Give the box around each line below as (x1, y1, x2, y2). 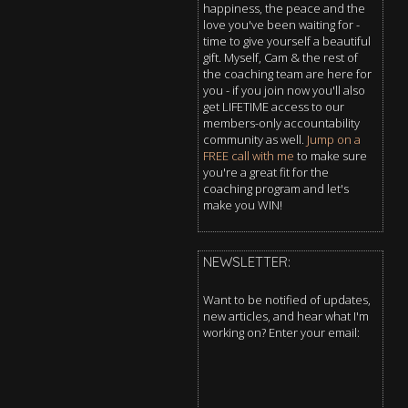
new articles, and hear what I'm (202, 307, 369, 324)
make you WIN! (202, 196, 282, 213)
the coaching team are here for (202, 65, 372, 82)
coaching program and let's (202, 179, 349, 197)
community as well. (202, 130, 307, 148)
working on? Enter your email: (202, 323, 360, 341)
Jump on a (306, 130, 361, 148)
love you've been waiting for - (202, 15, 360, 33)
